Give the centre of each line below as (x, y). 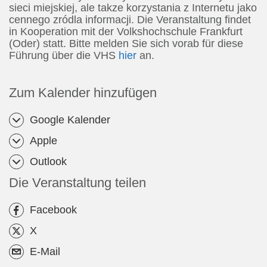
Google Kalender (70, 120)
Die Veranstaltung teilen (77, 183)
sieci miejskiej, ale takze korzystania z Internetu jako (133, 8)
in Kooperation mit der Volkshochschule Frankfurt (126, 32)
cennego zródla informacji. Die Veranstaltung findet (130, 20)
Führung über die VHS (64, 56)
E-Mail (45, 252)
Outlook (48, 162)
